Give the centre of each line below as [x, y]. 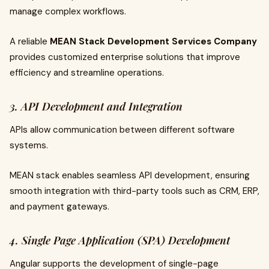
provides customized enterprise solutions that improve [125, 57]
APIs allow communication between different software [122, 130]
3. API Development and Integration [96, 106]
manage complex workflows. [68, 11]
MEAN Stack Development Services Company [153, 41]
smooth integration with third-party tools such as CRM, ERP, [134, 191]
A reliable [30, 41]
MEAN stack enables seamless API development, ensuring [130, 175]
